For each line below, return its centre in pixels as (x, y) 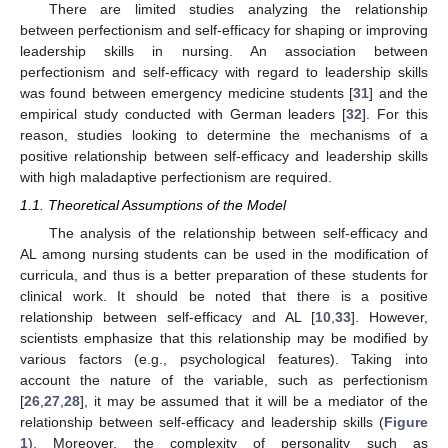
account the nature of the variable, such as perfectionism (224, 380)
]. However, (389, 317)
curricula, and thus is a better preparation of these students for (224, 275)
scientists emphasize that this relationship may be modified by (224, 338)
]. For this (395, 113)
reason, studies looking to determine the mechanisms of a (224, 134)
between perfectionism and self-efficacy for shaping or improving (224, 29)
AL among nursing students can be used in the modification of (224, 254)
